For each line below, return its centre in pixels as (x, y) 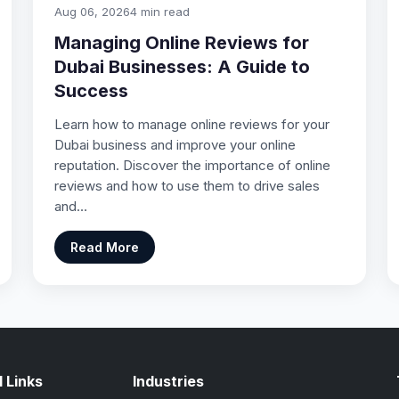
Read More (105, 247)
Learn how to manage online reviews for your (192, 124)
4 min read (160, 11)
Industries (169, 381)
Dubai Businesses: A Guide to (183, 66)
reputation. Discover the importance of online (193, 165)
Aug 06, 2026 (93, 11)
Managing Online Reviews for (182, 42)
